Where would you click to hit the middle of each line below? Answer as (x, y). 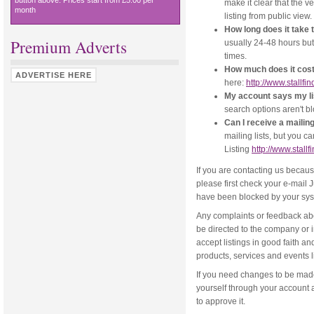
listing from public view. (268, 16)
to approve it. (222, 302)
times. (235, 56)
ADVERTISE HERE (54, 75)
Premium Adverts (69, 47)
